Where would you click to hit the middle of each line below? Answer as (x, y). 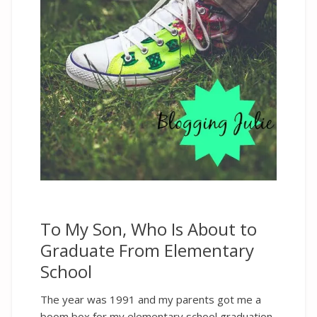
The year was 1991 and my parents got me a (151, 299)
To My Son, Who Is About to (149, 229)
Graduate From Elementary (147, 250)
